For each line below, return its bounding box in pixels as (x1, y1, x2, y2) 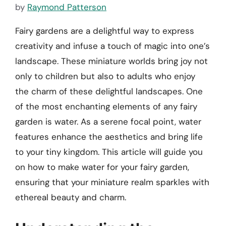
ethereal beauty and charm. (15, 192, 126, 203)
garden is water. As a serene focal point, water (15, 116, 201, 128)
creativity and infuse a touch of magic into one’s (15, 40, 210, 52)
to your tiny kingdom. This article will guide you (15, 146, 203, 158)
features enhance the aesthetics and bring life (15, 131, 203, 143)
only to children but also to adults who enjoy (15, 71, 195, 82)
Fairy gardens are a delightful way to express (15, 25, 194, 37)
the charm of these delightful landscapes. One (15, 86, 203, 97)
